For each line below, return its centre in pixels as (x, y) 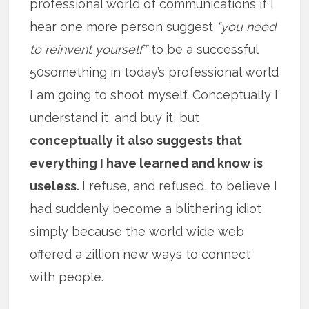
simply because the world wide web (137, 231)
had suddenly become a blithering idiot (146, 208)
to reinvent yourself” (89, 49)
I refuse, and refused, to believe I (180, 186)
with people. (67, 277)
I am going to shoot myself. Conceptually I (154, 94)
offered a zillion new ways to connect (140, 254)
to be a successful (203, 49)
